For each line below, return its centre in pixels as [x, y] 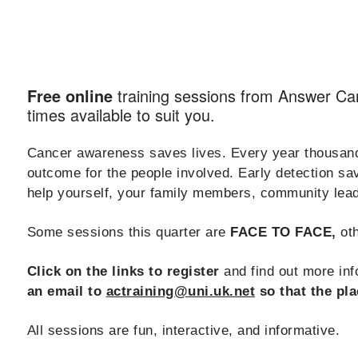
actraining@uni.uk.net [181, 291]
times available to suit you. [121, 114]
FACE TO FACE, [283, 232]
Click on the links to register [123, 271]
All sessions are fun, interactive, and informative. [183, 330]
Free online [72, 95]
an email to [66, 291]
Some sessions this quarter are [129, 232]
